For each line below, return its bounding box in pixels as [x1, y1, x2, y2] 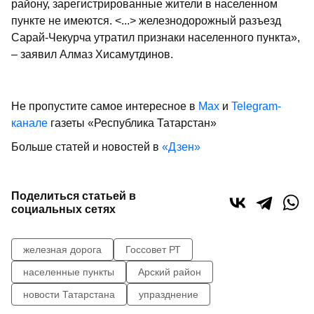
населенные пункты [23, 266, 114, 278]
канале [11, 117, 48, 130]
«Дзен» [162, 141, 200, 153]
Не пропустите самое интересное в [11, 100, 198, 113]
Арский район [138, 266, 201, 278]
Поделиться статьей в [11, 190, 136, 203]
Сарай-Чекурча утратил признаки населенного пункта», [11, 32, 300, 44]
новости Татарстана [23, 289, 115, 301]
